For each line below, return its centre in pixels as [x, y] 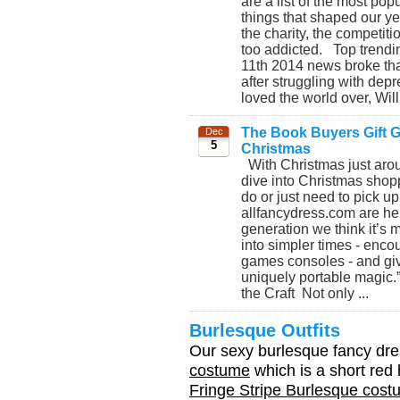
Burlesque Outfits [265, 330]
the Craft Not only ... [305, 293]
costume [220, 370]
